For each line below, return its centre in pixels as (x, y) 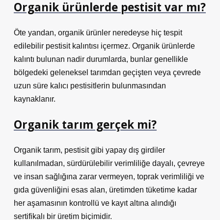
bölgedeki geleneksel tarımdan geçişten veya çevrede (107, 72)
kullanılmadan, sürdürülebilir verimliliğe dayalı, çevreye (109, 163)
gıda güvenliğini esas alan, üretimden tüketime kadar (105, 190)
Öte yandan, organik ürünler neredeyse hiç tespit (98, 33)
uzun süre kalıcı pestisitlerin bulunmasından (90, 86)
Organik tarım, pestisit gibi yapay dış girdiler (89, 150)
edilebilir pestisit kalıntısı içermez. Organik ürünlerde (104, 46)
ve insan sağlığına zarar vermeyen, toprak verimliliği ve (109, 177)
